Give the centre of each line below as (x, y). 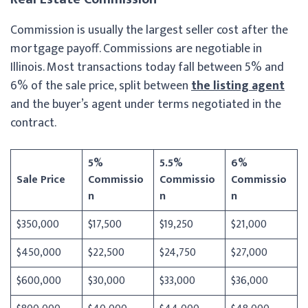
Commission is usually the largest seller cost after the (149, 30)
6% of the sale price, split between (101, 86)
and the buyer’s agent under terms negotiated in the (146, 104)
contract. (33, 123)
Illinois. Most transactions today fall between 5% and (147, 67)
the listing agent (238, 86)
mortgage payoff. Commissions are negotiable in (136, 48)
